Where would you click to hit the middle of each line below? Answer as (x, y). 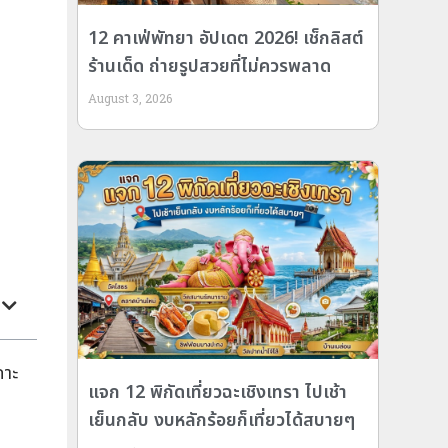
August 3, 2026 (130, 98)
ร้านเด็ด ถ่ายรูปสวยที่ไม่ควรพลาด (210, 67)
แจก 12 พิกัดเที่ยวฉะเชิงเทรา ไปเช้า (218, 393)
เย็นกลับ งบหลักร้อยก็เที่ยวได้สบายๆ (222, 421)
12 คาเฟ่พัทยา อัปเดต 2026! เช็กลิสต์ (226, 39)
